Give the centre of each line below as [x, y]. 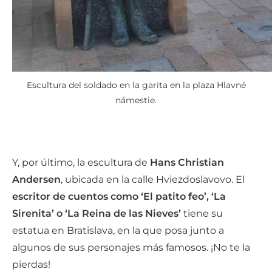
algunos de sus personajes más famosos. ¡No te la [131, 247]
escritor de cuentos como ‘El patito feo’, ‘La [119, 196]
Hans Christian [187, 162]
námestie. [136, 100]
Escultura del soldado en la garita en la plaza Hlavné [136, 85]
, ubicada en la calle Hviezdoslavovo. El [153, 179]
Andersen [36, 179]
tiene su [202, 213]
